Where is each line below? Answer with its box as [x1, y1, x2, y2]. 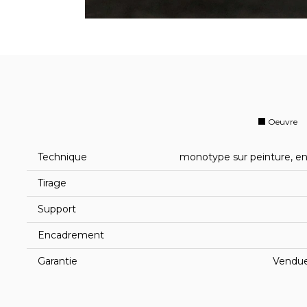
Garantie [38, 255, 77, 267]
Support [38, 203, 76, 215]
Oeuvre [267, 116, 297, 127]
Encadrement [38, 229, 104, 241]
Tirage [38, 177, 66, 189]
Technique [38, 151, 87, 163]
